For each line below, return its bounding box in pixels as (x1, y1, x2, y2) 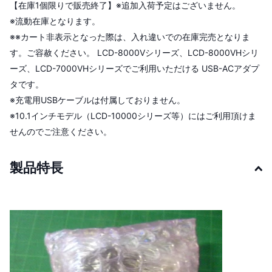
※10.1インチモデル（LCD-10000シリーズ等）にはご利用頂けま (10, 110, 256, 121)
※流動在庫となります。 (10, 16, 100, 27)
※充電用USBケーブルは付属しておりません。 (10, 95, 185, 106)
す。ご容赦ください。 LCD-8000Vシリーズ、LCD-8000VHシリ (10, 47, 259, 58)
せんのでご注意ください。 (10, 126, 112, 137)
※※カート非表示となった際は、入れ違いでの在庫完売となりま (10, 32, 250, 42)
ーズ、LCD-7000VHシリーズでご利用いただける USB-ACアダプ (10, 63, 259, 74)
